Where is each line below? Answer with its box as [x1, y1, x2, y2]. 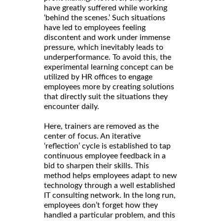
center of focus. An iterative [44, 132, 141, 140]
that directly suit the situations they [44, 92, 168, 101]
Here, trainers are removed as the [44, 122, 159, 130]
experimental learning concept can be [44, 63, 173, 71]
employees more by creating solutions [44, 82, 174, 91]
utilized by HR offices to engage [44, 73, 152, 81]
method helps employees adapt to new [44, 171, 177, 180]
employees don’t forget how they [44, 201, 158, 209]
